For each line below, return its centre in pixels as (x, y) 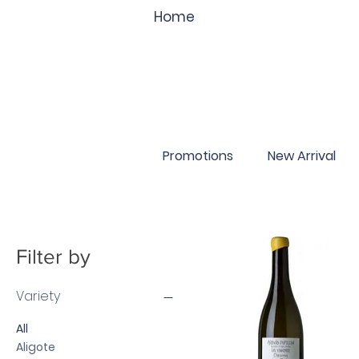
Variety (38, 296)
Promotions (198, 156)
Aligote (36, 347)
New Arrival (302, 156)
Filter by (53, 257)
